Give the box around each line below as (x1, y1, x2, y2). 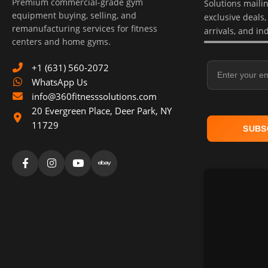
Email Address (206, 47, 265, 59)
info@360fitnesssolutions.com (32, 90, 157, 102)
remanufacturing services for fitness (12, 22, 157, 34)
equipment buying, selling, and (12, 9, 136, 21)
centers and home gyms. (12, 35, 111, 47)
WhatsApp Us (32, 75, 87, 88)
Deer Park (115, 104, 156, 117)
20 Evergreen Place (32, 104, 110, 117)
